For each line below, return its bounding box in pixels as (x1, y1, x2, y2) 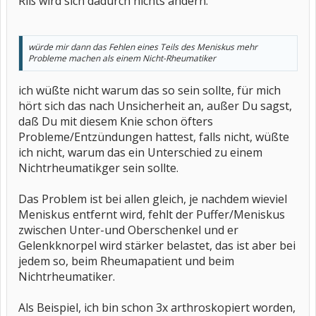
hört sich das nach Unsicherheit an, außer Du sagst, (18, 98, 292, 114)
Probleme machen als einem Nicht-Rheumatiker (28, 52, 216, 64)
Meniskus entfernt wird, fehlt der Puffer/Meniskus (18, 207, 285, 222)
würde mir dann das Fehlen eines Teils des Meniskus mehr (28, 41, 257, 53)
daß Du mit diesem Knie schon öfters (18, 114, 213, 129)
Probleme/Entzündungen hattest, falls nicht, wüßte (18, 129, 289, 145)
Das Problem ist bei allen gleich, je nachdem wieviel (18, 191, 287, 207)
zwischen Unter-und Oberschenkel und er (18, 222, 238, 238)
